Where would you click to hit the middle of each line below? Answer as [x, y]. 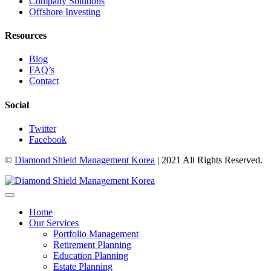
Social [17, 105]
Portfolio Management [96, 234]
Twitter [43, 129]
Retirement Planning [92, 245]
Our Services [54, 223]
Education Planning [91, 256]
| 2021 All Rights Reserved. [209, 160]
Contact [44, 81]
